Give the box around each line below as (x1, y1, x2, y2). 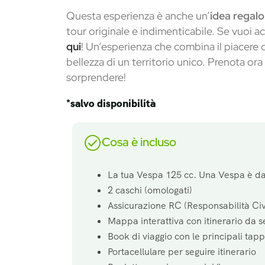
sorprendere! (66, 70, 126, 85)
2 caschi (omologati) (108, 184, 192, 197)
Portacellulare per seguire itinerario (108, 245, 256, 258)
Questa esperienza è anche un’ (66, 9, 210, 23)
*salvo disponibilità (66, 96, 156, 111)
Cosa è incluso (102, 134, 176, 150)
